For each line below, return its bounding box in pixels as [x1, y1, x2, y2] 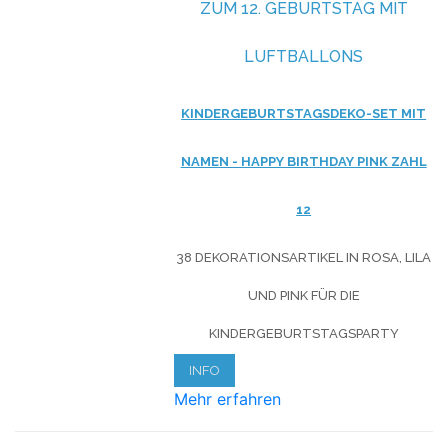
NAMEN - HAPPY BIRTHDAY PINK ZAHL [180, 153, 427, 169]
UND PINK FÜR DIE [247, 287, 360, 303]
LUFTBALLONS [244, 46, 364, 66]
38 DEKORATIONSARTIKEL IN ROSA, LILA [176, 249, 431, 265]
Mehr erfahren [174, 388, 282, 409]
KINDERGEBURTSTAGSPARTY [208, 325, 399, 341]
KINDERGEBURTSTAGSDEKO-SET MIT [181, 105, 427, 121]
